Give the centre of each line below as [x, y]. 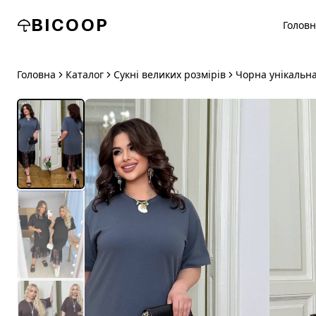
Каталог [85, 74]
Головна [36, 74]
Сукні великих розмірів [170, 74]
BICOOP [70, 25]
